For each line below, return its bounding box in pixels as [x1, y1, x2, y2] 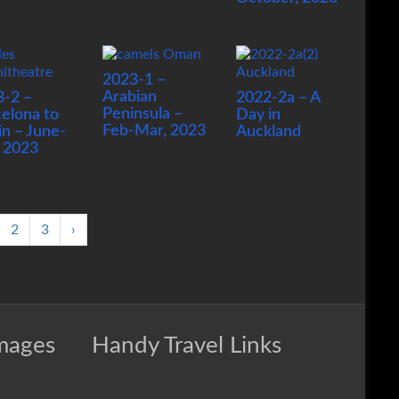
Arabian [102, 89, 157, 105]
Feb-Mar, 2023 [102, 123, 206, 139]
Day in [235, 107, 281, 123]
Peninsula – [102, 106, 183, 122]
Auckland [235, 124, 301, 140]
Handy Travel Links [92, 334, 281, 357]
